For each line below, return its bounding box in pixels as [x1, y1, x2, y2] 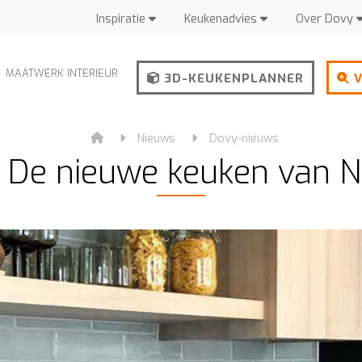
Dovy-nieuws [209, 131, 280, 146]
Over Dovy [296, 11, 357, 27]
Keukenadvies [184, 11, 261, 27]
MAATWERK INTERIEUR [6, 66, 119, 81]
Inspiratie [96, 11, 149, 27]
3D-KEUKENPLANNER [160, 70, 305, 86]
